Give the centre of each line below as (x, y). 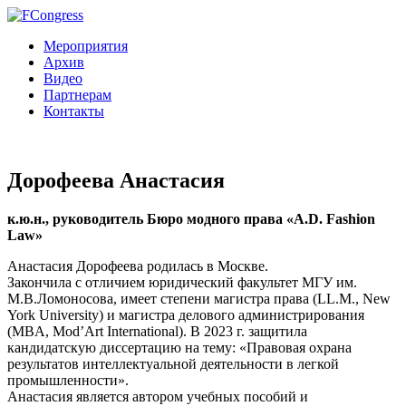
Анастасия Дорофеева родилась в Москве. (138, 266)
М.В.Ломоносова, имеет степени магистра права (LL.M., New (199, 298)
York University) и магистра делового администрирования (186, 314)
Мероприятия (86, 46)
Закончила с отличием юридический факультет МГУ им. (182, 282)
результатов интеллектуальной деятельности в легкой (173, 363)
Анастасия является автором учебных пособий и (158, 396)
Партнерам (77, 95)
